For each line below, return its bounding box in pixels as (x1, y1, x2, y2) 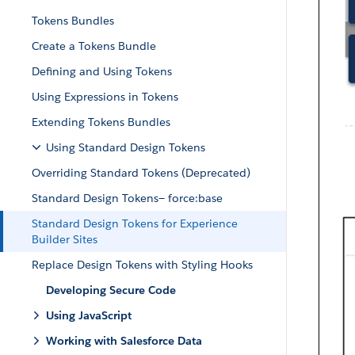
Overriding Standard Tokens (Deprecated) (32, 166, 250, 180)
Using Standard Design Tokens (46, 140, 205, 155)
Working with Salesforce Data (46, 334, 202, 348)
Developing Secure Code (46, 283, 176, 297)
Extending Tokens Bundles (32, 115, 170, 129)
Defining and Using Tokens (32, 64, 172, 78)
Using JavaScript (46, 308, 132, 323)
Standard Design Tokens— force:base (32, 191, 223, 205)
